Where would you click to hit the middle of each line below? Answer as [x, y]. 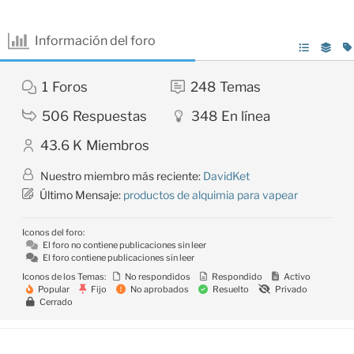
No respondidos [157, 276]
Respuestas [110, 116]
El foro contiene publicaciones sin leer [118, 257]
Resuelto [230, 289]
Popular [53, 289]
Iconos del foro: [53, 232]
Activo [296, 276]
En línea [246, 116]
